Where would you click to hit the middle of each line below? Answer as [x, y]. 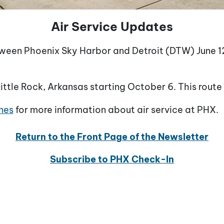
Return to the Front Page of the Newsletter [112, 137]
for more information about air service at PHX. [116, 110]
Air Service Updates [112, 26]
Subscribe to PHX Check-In [112, 159]
